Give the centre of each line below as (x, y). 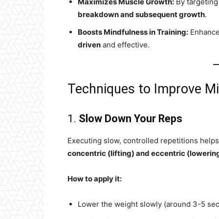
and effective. (125, 45)
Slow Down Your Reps (131, 119)
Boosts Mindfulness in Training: (133, 32)
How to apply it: (95, 179)
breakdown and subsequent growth (141, 14)
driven (89, 45)
